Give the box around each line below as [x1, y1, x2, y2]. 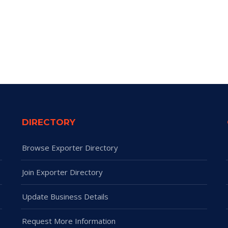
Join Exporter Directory [22, 167, 103, 178]
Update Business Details [22, 191, 109, 202]
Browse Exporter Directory [22, 142, 119, 153]
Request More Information [22, 216, 116, 226]
